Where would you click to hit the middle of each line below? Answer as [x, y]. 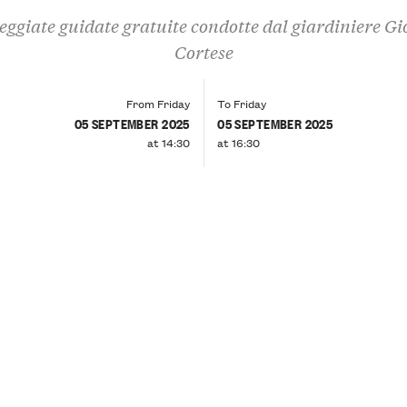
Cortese [203, 52]
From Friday [158, 103]
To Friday [242, 103]
